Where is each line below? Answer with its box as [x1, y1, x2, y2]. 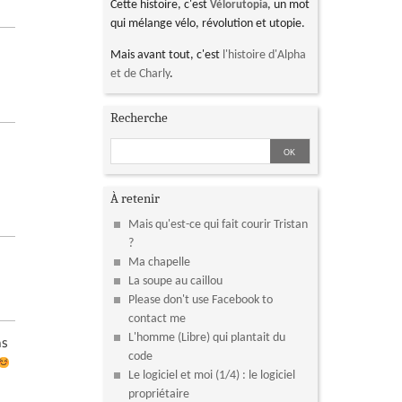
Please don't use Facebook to [128, 293, 274, 308]
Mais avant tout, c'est [110, 48, 223, 63]
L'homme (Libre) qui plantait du [128, 331, 286, 345]
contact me [128, 312, 187, 327]
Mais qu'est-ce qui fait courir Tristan [128, 218, 309, 232]
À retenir [110, 189, 161, 206]
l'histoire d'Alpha [223, 48, 307, 63]
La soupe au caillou [128, 275, 223, 289]
